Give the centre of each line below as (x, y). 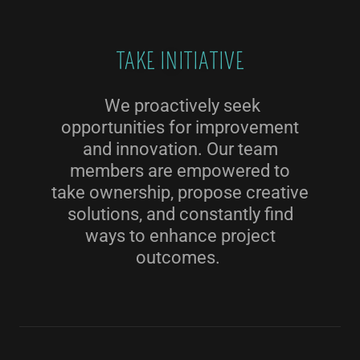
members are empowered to (180, 171)
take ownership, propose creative (180, 192)
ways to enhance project (180, 236)
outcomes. (180, 258)
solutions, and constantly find (180, 214)
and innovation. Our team (180, 149)
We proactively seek (180, 106)
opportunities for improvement (180, 127)
